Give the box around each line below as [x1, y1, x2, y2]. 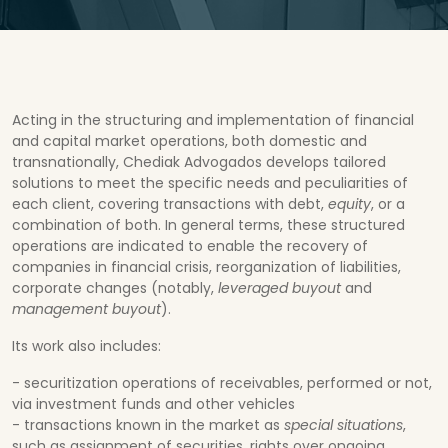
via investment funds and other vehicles [12, 393, 295, 414]
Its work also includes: [12, 335, 161, 356]
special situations [284, 414, 403, 435]
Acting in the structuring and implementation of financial [12, 109, 414, 130]
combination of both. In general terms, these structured [12, 214, 405, 235]
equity [328, 193, 371, 214]
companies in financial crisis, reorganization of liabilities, [12, 256, 401, 277]
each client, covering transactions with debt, [12, 193, 328, 214]
